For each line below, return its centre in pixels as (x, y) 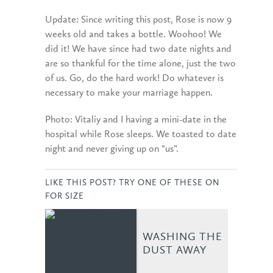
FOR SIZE (65, 197)
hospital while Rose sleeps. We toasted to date (141, 135)
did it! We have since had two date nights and (138, 50)
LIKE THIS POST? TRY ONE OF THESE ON (132, 183)
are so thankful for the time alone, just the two (140, 64)
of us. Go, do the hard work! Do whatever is (134, 79)
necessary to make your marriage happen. (129, 94)
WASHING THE (183, 237)
